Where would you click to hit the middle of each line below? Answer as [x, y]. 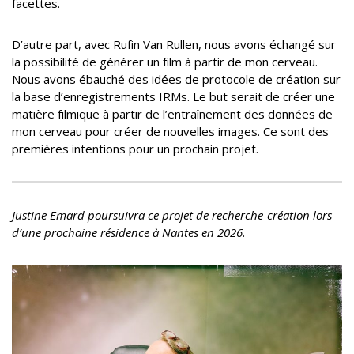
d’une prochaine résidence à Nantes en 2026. [129, 233]
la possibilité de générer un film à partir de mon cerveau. [165, 62]
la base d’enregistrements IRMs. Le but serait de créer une [173, 97]
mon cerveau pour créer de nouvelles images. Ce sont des [170, 132]
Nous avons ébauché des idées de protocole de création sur [176, 79]
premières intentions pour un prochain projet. [137, 149]
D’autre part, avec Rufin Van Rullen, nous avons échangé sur [174, 45]
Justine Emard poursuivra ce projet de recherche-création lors [172, 215]
